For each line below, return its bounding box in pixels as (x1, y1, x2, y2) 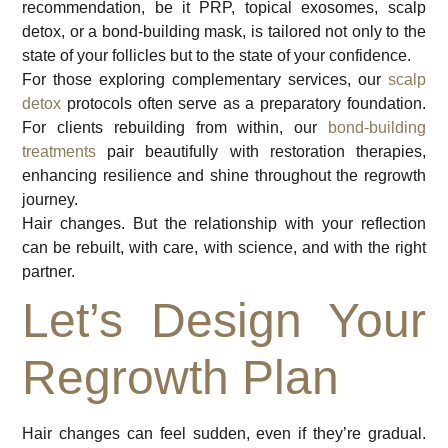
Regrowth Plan (22, 351, 340, 405)
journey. (22, 191, 79, 209)
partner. (22, 263, 76, 281)
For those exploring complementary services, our (22, 71, 388, 89)
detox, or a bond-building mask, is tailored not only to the (22, 23, 426, 41)
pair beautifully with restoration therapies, (96, 143, 426, 161)
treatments (22, 143, 97, 161)
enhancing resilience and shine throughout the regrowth (22, 167, 426, 185)
